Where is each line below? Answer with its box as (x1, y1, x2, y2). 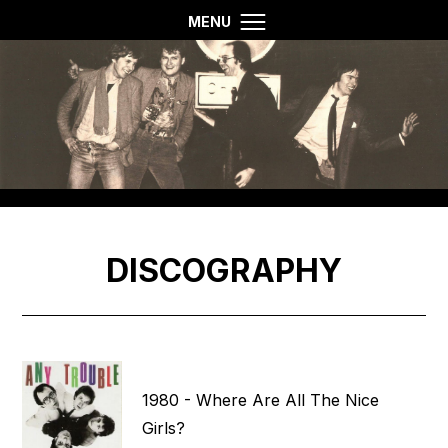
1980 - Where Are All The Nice (142, 390, 380, 411)
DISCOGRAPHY (106, 250, 342, 290)
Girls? (142, 418, 186, 439)
